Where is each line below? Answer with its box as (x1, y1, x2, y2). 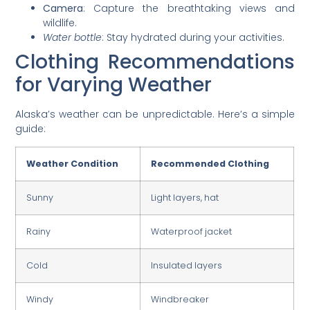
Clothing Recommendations (15, 48, 295, 76)
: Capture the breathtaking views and (83, 1, 295, 16)
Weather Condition (26, 157, 119, 170)
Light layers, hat (151, 191, 219, 203)
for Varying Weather (15, 71, 212, 99)
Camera (43, 1, 84, 16)
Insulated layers (151, 259, 223, 271)
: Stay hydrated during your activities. (102, 30, 285, 45)
